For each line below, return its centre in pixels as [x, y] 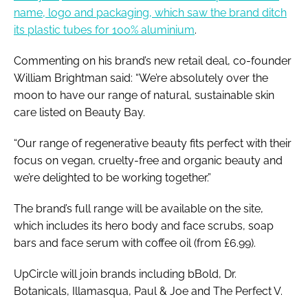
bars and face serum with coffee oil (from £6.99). [135, 243]
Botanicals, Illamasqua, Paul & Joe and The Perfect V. [148, 291]
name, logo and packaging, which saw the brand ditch [150, 12]
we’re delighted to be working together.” [112, 177]
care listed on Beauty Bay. [79, 112]
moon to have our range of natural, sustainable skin [144, 95]
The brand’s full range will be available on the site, [139, 208]
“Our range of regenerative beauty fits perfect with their [153, 143]
